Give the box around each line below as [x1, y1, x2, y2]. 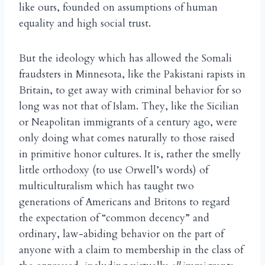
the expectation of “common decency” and [19, 211, 209, 225]
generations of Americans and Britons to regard [19, 195, 230, 209]
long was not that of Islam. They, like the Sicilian [19, 99, 239, 114]
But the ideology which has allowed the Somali [19, 51, 232, 66]
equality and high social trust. [19, 17, 151, 31]
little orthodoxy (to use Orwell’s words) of [19, 163, 208, 177]
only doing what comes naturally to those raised [19, 131, 235, 146]
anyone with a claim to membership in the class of [19, 243, 243, 257]
